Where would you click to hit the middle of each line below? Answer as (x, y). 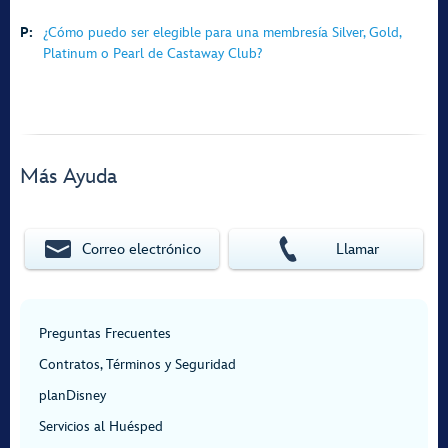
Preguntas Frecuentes (105, 333)
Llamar (358, 249)
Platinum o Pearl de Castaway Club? (152, 53)
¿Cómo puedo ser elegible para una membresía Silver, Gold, (222, 32)
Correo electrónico (141, 249)
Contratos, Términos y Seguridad (137, 364)
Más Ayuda (68, 176)
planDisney (72, 395)
